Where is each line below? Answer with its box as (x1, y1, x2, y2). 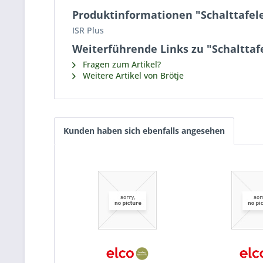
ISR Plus (72, 25, 104, 36)
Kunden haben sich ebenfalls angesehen (63, 125, 225, 136)
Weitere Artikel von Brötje (80, 70, 184, 81)
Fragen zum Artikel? (80, 59, 161, 70)
